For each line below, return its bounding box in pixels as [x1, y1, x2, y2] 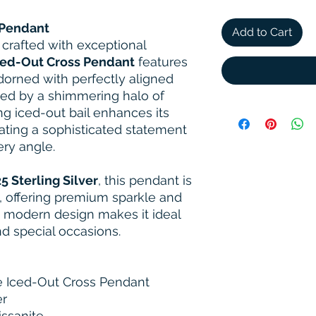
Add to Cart [232, 25, 292, 39]
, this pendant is [98, 173, 192, 188]
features [135, 54, 188, 70]
